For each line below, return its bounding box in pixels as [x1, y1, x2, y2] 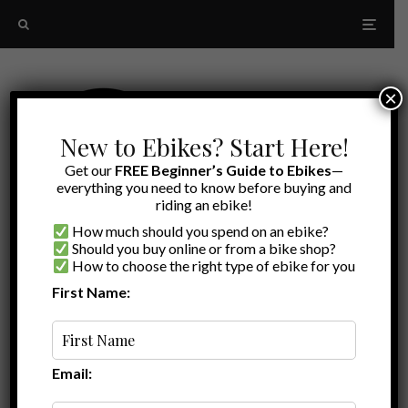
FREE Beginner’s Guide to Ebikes [115, 161, 331, 178]
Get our [65, 161, 115, 178]
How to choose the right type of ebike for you [69, 257, 356, 274]
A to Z [169, 300, 211, 315]
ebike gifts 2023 [123, 335, 271, 364]
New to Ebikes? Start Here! [59, 130, 349, 163]
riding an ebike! [156, 196, 252, 213]
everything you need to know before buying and [56, 178, 352, 196]
